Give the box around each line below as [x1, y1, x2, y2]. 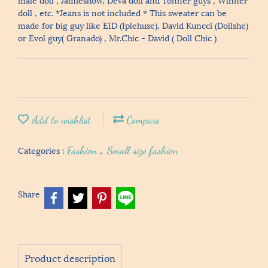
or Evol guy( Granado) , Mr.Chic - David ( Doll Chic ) [18, 31, 217, 44]
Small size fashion [107, 144, 178, 157]
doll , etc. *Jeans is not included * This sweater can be [18, 6, 227, 19]
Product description [25, 250, 115, 265]
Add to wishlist [29, 113, 91, 126]
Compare [124, 113, 160, 126]
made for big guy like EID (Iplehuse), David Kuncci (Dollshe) [18, 19, 248, 31]
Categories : [18, 144, 67, 156]
